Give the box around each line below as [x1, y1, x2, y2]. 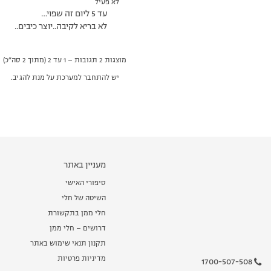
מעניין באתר [64, 159, 106, 171]
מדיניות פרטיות [57, 255, 106, 264]
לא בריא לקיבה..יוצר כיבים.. [14, 21, 107, 32]
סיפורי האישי [65, 179, 106, 188]
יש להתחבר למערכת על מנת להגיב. [10, 74, 119, 83]
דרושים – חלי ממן [50, 224, 106, 233]
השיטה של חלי [62, 194, 106, 203]
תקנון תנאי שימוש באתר [30, 240, 106, 249]
